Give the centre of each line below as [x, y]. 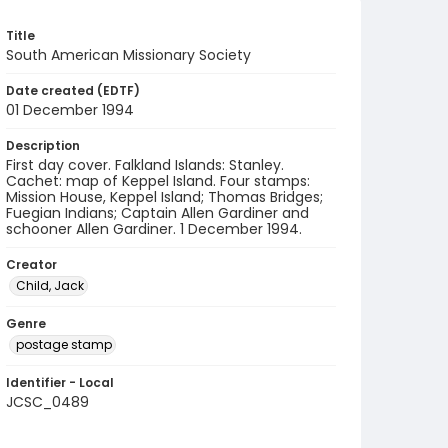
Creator [31, 264]
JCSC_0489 [47, 402]
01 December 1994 [70, 110]
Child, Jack [50, 285]
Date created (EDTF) [73, 90]
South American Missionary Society [128, 55]
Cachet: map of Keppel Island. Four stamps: [158, 181]
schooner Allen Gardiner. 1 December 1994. [154, 229]
